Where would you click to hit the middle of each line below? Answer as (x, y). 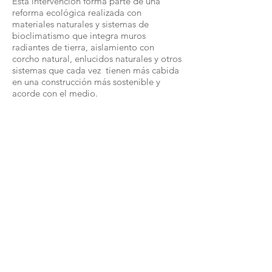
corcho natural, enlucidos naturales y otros (97, 59)
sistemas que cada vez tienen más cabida (96, 70)
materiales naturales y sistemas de (80, 24)
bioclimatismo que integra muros (79, 36)
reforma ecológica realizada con (77, 12)
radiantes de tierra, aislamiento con (83, 47)
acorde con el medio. (55, 93)
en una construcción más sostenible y (86, 82)
